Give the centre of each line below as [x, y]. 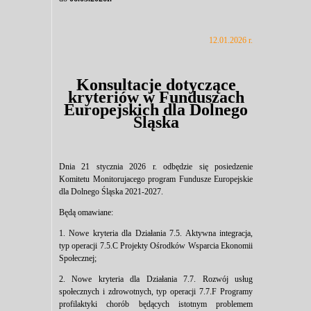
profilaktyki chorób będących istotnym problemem [156, 304]
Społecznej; [78, 259]
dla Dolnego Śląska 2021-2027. [112, 192]
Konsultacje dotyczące [156, 84]
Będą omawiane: [86, 213]
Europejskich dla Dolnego [156, 109]
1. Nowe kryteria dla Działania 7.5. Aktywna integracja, [156, 234]
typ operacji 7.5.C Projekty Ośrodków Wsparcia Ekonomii [156, 246]
